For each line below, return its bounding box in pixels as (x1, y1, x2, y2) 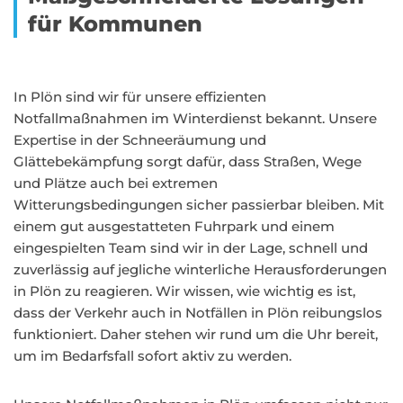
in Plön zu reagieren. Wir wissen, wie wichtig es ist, (13, 282, 355, 300)
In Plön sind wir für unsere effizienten (13, 88, 266, 105)
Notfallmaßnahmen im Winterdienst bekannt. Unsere (13, 110, 377, 127)
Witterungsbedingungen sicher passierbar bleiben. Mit (13, 196, 384, 213)
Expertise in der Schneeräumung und (13, 131, 266, 148)
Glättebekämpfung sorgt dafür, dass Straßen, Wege (13, 153, 362, 170)
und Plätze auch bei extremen (13, 175, 218, 192)
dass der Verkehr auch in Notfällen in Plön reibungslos (13, 304, 382, 321)
